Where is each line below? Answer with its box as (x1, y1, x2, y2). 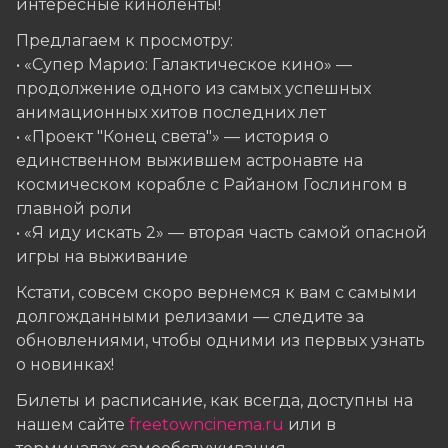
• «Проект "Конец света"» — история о (16, 127, 329, 147)
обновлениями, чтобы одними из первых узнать (16, 331, 425, 351)
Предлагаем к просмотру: (16, 31, 233, 51)
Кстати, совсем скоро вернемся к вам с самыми (16, 283, 417, 303)
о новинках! (16, 355, 114, 375)
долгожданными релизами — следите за (16, 307, 364, 327)
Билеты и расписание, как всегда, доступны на (16, 391, 413, 411)
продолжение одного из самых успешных (16, 79, 371, 99)
